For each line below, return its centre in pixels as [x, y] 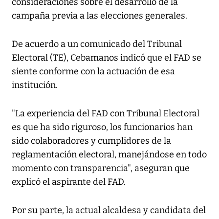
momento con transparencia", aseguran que [101, 168]
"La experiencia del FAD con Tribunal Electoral [106, 114]
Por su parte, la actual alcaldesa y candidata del [109, 210]
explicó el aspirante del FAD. [69, 182]
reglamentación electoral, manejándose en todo [109, 155]
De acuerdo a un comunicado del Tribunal [97, 44]
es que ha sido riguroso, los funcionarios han [102, 127]
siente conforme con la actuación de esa [93, 72]
